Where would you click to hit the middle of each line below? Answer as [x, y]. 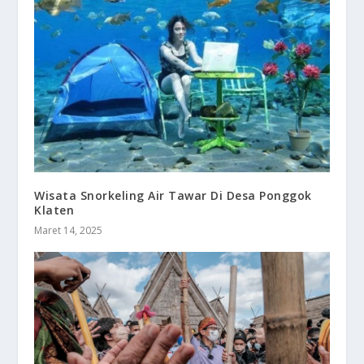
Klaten [54, 210]
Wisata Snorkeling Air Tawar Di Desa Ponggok [173, 195]
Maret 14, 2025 [69, 230]
